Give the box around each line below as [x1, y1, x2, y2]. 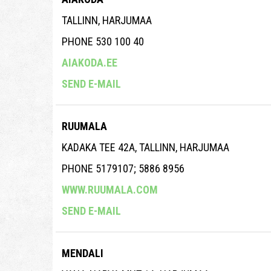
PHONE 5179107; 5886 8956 [62, 162, 184, 175]
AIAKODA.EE [62, 56, 117, 70]
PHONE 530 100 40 [62, 35, 144, 48]
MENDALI [62, 247, 103, 260]
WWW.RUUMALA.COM [62, 183, 158, 197]
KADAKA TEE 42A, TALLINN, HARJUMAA [62, 141, 229, 154]
